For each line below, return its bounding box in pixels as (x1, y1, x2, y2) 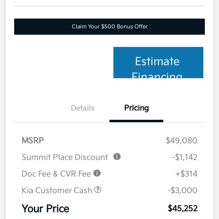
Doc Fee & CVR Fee (22, 170, 93, 179)
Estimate (135, 55, 180, 69)
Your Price (22, 203, 69, 216)
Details (71, 104, 94, 113)
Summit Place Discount (22, 153, 108, 163)
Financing (131, 71, 183, 85)
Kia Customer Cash (22, 186, 94, 196)
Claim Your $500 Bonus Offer (71, 23, 148, 30)
